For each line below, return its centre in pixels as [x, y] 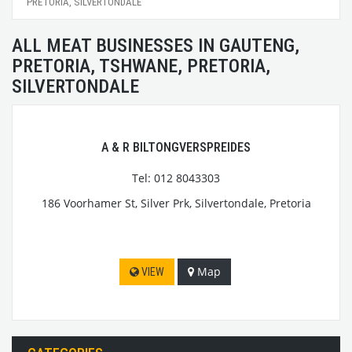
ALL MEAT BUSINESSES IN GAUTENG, [156, 45]
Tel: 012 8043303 [176, 178]
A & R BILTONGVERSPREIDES [176, 147]
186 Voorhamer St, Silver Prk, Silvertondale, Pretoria [176, 203]
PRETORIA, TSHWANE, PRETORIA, [141, 66]
